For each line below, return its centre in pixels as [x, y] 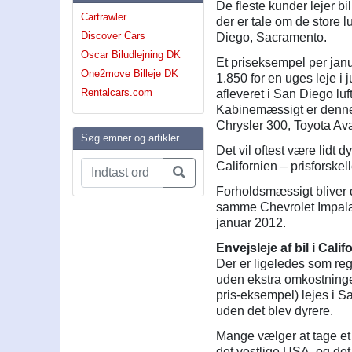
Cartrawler [104, 17]
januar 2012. [251, 223]
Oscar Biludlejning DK [131, 55]
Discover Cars [113, 36]
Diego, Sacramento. [272, 38]
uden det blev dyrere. [275, 311]
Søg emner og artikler [130, 138]
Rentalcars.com [117, 93]
